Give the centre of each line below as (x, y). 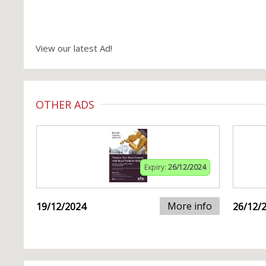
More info (190, 206)
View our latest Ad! (74, 48)
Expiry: (156, 167)
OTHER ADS (65, 104)
